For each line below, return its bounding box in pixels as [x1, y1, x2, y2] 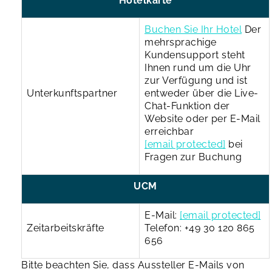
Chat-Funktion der [144, 100, 230, 112]
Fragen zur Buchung [144, 151, 242, 163]
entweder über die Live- [144, 87, 259, 99]
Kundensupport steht [144, 49, 245, 61]
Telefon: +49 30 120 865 [144, 222, 255, 234]
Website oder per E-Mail [144, 112, 260, 124]
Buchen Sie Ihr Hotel [144, 23, 242, 35]
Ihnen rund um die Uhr [144, 61, 251, 73]
